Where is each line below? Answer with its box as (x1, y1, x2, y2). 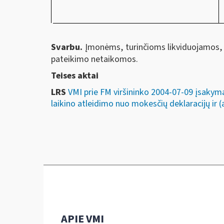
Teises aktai (51, 69, 98, 82)
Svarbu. (51, 40, 85, 53)
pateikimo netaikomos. (51, 52, 138, 65)
